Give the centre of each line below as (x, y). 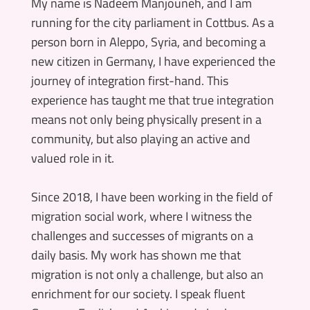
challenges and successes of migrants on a (142, 235)
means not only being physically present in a (146, 119)
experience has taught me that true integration (152, 100)
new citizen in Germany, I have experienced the (153, 61)
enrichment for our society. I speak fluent (138, 293)
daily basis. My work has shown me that (136, 255)
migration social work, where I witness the (141, 216)
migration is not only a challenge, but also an (147, 274)
